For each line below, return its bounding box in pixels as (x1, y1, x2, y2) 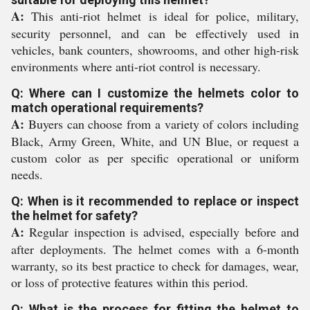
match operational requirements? (11, 100, 203, 115)
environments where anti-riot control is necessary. (11, 58, 261, 75)
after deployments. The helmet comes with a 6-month (11, 241, 299, 257)
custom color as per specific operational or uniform (11, 149, 299, 166)
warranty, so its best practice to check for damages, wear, (11, 257, 299, 274)
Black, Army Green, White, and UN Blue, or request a (11, 133, 299, 149)
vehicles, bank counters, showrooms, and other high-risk (11, 42, 299, 58)
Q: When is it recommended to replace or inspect (11, 194, 299, 208)
